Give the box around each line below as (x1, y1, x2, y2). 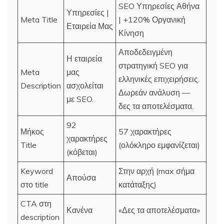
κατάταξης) (118, 179, 156, 189)
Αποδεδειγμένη (118, 46, 172, 57)
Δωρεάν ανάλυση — (118, 87, 190, 97)
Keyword (20, 165, 53, 176)
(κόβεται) (66, 146, 97, 157)
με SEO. (66, 93, 93, 104)
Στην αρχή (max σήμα (118, 165, 194, 176)
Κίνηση (118, 27, 144, 38)
